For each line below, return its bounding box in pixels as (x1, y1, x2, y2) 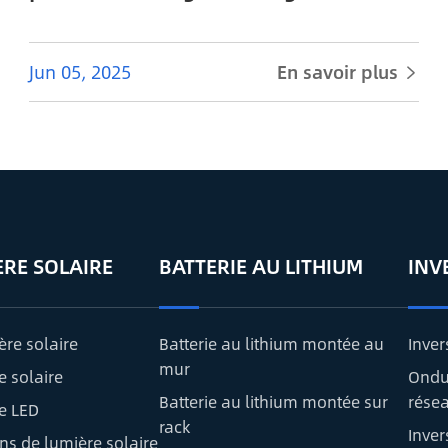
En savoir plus (277, 58, 404, 87)
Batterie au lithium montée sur (158, 389, 388, 415)
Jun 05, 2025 (28, 58, 131, 87)
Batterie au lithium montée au (158, 331, 384, 357)
